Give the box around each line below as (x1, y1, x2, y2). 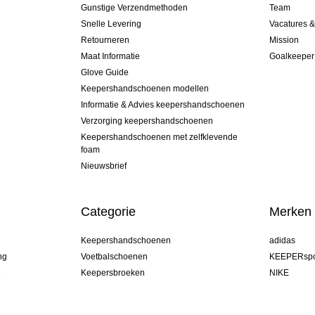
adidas (269, 236, 296, 246)
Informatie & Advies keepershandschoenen (80, 100, 245, 110)
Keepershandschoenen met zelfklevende (80, 132, 238, 143)
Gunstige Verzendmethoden (80, 3, 188, 13)
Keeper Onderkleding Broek (80, 300, 188, 311)
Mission (269, 35, 300, 46)
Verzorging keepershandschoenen (80, 116, 213, 127)
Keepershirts (80, 284, 129, 295)
